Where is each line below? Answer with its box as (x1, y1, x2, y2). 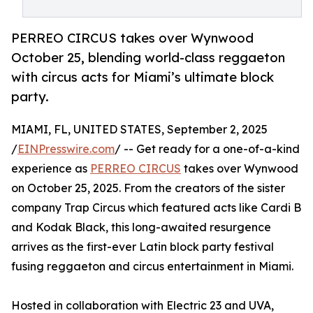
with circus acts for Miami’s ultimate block (11, 69, 274, 85)
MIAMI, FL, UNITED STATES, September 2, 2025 (11, 122, 268, 137)
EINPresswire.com (17, 142, 115, 156)
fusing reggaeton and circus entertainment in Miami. (11, 259, 293, 274)
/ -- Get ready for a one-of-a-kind (115, 142, 300, 156)
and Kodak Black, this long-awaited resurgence (11, 220, 271, 235)
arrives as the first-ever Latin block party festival (11, 240, 274, 254)
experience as (11, 161, 90, 176)
